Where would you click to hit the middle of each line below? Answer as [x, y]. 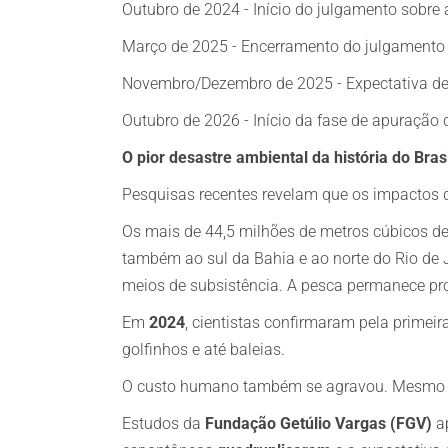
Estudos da [163, 423]
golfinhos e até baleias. [203, 349]
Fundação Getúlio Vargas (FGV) [318, 423]
